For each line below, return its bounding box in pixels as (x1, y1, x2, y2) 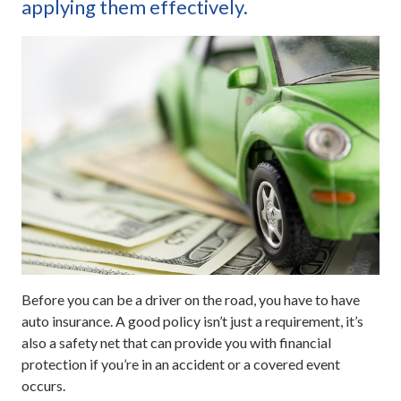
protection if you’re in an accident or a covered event (21, 354, 340, 372)
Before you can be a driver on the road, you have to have (21, 290, 360, 308)
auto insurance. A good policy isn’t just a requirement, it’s (21, 311, 363, 329)
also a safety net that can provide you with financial (21, 333, 331, 351)
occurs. (21, 376, 65, 394)
